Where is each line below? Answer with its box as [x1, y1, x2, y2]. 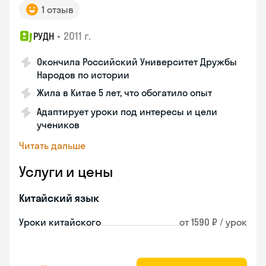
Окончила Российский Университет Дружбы [37, 56, 237, 68]
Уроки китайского [19, 216, 101, 228]
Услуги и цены [19, 163, 113, 180]
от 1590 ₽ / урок [179, 216, 247, 228]
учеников [37, 119, 80, 131]
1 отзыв [42, 4, 74, 15]
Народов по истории [37, 69, 129, 81]
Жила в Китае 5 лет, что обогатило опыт [37, 87, 212, 99]
